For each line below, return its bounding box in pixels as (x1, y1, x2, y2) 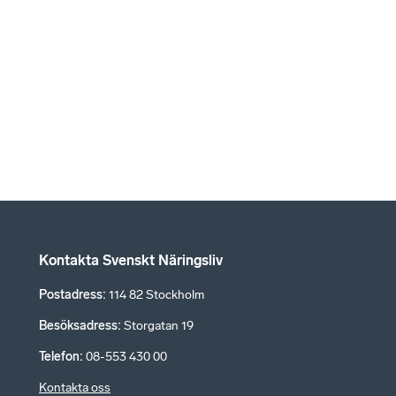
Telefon (39, 349, 80, 365)
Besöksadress (39, 318, 118, 334)
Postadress (39, 287, 103, 303)
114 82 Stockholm (109, 287, 204, 303)
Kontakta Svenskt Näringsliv (39, 252, 223, 270)
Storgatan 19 (124, 318, 194, 334)
